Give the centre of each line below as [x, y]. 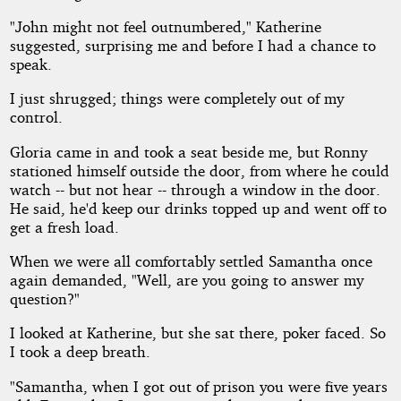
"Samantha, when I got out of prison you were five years [198, 386]
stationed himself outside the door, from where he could [199, 170]
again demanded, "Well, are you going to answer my [186, 279]
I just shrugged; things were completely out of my [176, 98]
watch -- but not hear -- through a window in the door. [195, 189]
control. [36, 117]
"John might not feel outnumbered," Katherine [165, 26]
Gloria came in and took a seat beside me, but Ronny [188, 151]
